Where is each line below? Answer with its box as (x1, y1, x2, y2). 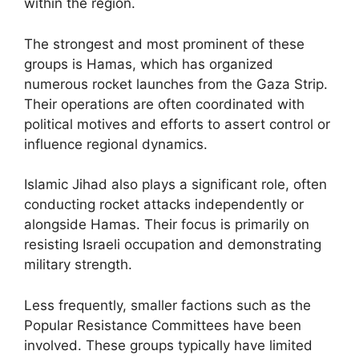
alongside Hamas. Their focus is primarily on (24, 216, 309, 232)
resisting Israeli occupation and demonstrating (24, 236, 321, 252)
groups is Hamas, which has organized (24, 55, 273, 72)
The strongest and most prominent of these (24, 35, 305, 52)
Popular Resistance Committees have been (24, 317, 301, 333)
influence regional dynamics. (24, 135, 208, 152)
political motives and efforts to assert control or (24, 115, 330, 132)
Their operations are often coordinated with (24, 95, 305, 112)
